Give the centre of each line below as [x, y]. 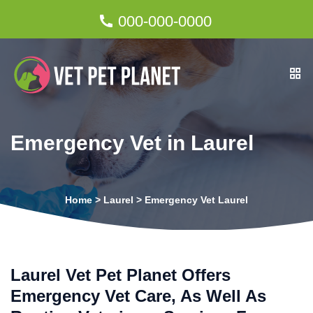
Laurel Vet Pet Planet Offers [121, 275]
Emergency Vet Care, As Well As [138, 296]
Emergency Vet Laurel [196, 200]
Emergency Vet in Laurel [132, 143]
